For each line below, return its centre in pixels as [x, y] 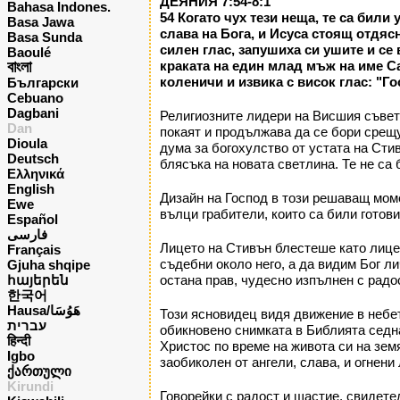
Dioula [27, 143]
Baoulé [29, 52]
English [31, 189]
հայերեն [38, 280]
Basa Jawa [41, 22]
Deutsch [33, 158]
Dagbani [33, 113]
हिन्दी [19, 341]
